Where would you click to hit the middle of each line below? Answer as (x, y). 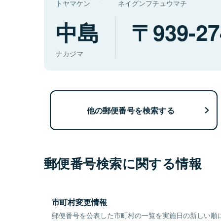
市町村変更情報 (79, 202)
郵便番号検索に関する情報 (123, 163)
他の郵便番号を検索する (130, 110)
